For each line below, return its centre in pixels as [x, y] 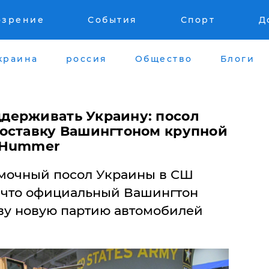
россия [86, 59]
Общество [164, 59]
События [113, 20]
